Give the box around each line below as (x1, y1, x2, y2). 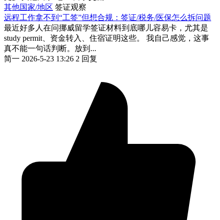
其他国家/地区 (4, 2, 53, 11)
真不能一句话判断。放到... (4, 44, 96, 53)
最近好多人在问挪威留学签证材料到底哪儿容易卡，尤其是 (4, 23, 208, 32)
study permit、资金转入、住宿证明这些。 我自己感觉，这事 (4, 33, 209, 42)
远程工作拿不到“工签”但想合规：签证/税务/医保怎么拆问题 (4, 13, 211, 22)
